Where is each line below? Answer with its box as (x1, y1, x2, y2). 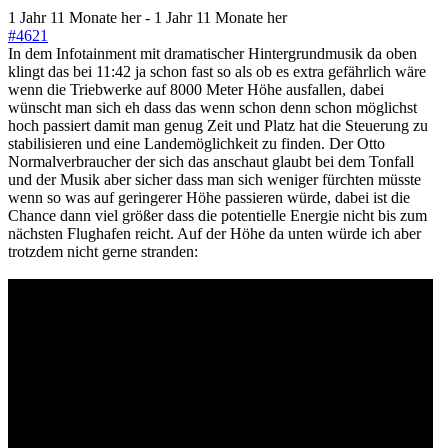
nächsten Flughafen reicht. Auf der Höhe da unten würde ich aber (8, 224, 421, 242)
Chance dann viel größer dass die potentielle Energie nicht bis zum (8, 206, 427, 224)
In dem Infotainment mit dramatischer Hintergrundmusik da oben (8, 44, 417, 62)
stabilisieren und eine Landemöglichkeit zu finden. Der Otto (8, 134, 385, 152)
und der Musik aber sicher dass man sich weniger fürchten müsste (8, 170, 421, 188)
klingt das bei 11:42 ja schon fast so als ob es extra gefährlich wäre (8, 62, 426, 80)
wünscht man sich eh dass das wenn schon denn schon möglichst (8, 98, 417, 116)
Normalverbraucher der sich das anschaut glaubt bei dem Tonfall (8, 152, 414, 170)
